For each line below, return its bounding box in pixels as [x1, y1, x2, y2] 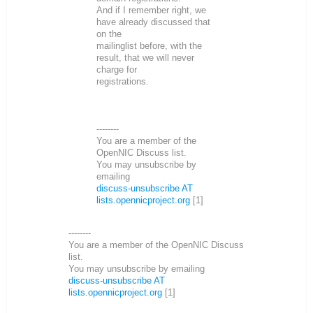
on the [96, 28, 122, 39]
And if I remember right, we [96, 4, 206, 15]
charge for [96, 64, 137, 75]
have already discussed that [96, 16, 210, 27]
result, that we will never [96, 52, 194, 63]
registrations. [96, 75, 149, 87]
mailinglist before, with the [96, 40, 202, 51]
